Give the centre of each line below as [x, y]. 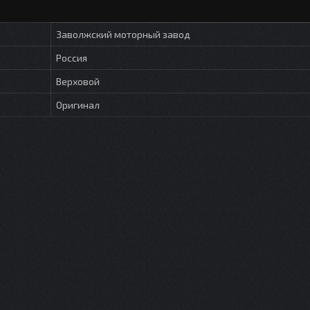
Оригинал [78, 105]
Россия [72, 58]
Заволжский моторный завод [123, 35]
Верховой [78, 82]
